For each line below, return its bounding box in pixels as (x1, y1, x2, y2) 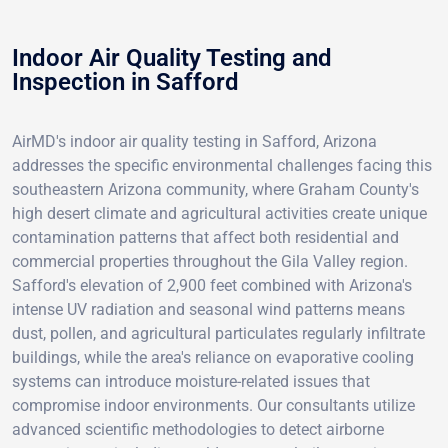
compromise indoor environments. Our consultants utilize (12, 395, 415, 415)
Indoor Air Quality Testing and (12, 43, 332, 72)
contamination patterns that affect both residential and (12, 227, 399, 247)
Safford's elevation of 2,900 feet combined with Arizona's (12, 275, 412, 295)
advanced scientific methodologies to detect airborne (12, 419, 384, 439)
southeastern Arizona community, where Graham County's (12, 179, 419, 199)
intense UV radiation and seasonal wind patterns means (12, 299, 405, 319)
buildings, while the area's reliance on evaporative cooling (12, 347, 414, 367)
